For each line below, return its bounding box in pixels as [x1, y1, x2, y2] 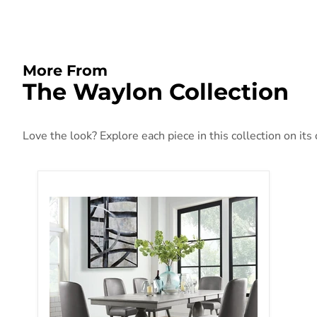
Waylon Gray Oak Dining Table [49, 180, 205, 196]
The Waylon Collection [23, 78, 289, 106]
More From [23, 62, 108, 80]
